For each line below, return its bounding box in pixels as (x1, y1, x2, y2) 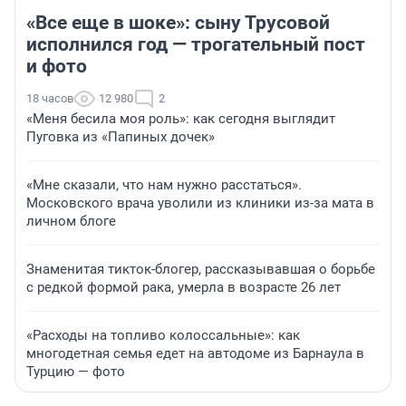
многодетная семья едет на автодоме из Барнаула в (26, 345, 364, 362)
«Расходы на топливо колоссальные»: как (26, 327, 300, 344)
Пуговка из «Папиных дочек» (26, 129, 215, 146)
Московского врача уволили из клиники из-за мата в (26, 195, 374, 212)
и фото (26, 55, 87, 78)
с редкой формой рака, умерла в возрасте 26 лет (26, 279, 341, 296)
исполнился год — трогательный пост (26, 34, 365, 56)
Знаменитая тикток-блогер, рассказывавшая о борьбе (26, 261, 375, 278)
